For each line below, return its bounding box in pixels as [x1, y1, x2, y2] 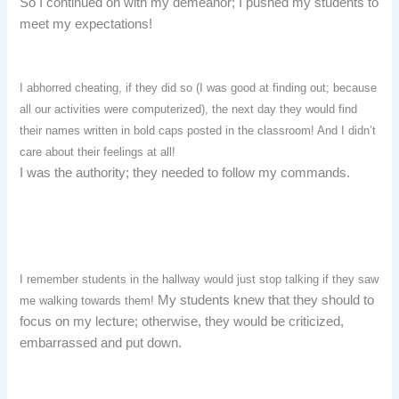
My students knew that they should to [158, 293, 375, 308]
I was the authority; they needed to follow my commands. [20, 166, 351, 181]
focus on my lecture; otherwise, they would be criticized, [20, 314, 345, 330]
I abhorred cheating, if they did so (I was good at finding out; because [20, 81, 378, 95]
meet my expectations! [20, 16, 153, 31]
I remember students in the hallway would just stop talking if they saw [20, 273, 379, 287]
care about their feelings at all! [20, 145, 180, 159]
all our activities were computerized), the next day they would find [20, 102, 358, 117]
